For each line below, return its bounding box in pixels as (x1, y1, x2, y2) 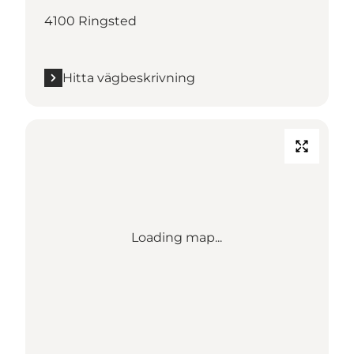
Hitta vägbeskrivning (62, 70, 195, 85)
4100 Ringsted (44, 13, 137, 28)
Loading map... (131, 229, 223, 245)
